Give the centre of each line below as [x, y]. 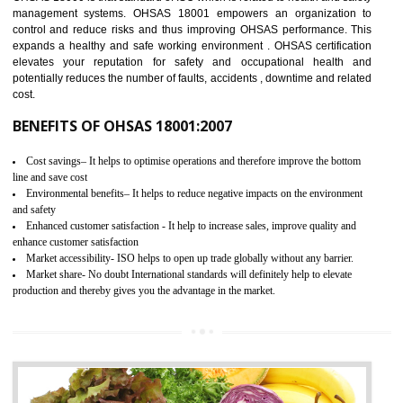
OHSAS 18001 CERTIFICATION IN [219, 211]
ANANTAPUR [132, 230]
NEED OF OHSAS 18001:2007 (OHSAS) [155, 271]
